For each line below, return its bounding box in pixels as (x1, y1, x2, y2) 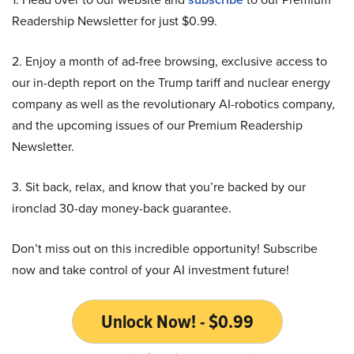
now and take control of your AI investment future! (12, 260, 289, 279)
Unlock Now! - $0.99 (100, 307, 254, 336)
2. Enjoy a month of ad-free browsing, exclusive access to (12, 51, 327, 70)
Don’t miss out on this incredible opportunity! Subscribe (12, 239, 318, 258)
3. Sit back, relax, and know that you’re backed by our (12, 177, 306, 196)
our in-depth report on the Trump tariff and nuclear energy (12, 73, 330, 92)
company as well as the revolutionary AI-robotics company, (12, 94, 335, 113)
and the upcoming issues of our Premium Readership (12, 115, 303, 134)
